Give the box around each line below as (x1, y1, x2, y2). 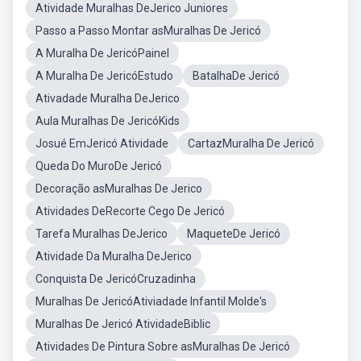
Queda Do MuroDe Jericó (35, 160, 162, 172)
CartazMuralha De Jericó (188, 137, 314, 150)
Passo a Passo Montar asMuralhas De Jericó (35, 24, 261, 37)
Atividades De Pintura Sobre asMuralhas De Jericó (35, 340, 290, 353)
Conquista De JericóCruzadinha (35, 272, 196, 285)
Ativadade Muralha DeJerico (35, 92, 180, 105)
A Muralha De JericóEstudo (35, 69, 173, 82)
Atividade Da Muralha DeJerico (35, 250, 192, 263)
